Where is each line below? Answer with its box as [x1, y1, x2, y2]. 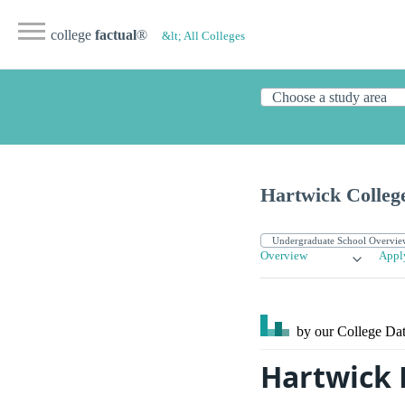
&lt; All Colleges [162, 30, 245, 42]
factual [95, 27, 137, 42]
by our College [293, 324, 385, 340]
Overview [260, 250, 307, 263]
